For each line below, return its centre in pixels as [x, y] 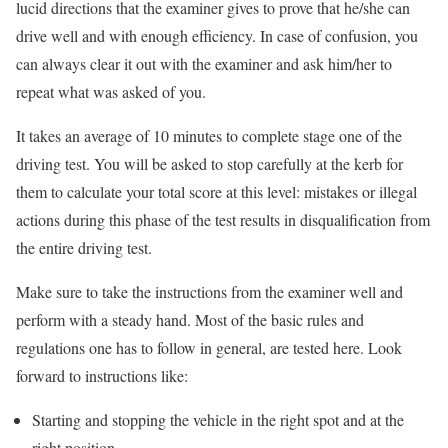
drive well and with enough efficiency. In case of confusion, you [217, 36]
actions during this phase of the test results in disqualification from [223, 220]
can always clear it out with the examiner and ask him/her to [204, 64]
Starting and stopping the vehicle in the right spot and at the [218, 420]
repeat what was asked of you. [111, 92]
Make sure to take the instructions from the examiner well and [209, 292]
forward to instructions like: [102, 376]
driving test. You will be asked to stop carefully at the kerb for [209, 164]
